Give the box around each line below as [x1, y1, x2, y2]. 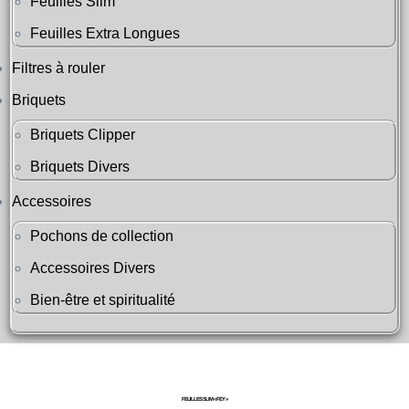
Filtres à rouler [12, 60, 105, 76]
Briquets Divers [30, 159, 130, 174]
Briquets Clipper [30, 127, 135, 142]
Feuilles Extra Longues [30, 26, 180, 41]
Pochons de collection [30, 228, 173, 244]
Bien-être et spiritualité [30, 292, 175, 308]
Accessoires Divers [30, 260, 155, 276]
